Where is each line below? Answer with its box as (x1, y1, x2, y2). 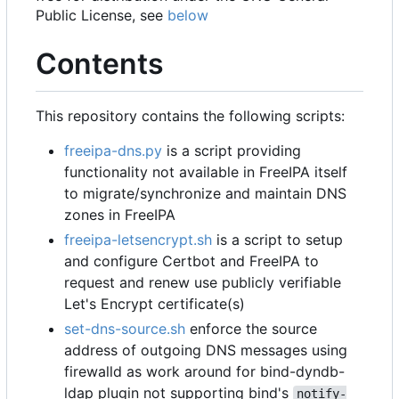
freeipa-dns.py (64, 141, 162, 159)
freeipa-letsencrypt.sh (64, 230, 212, 248)
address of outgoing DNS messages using (64, 340, 347, 359)
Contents (36, 46, 164, 82)
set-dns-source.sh (64, 319, 185, 338)
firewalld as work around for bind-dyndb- (64, 362, 345, 380)
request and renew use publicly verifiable (64, 273, 341, 291)
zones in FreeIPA (64, 205, 175, 224)
